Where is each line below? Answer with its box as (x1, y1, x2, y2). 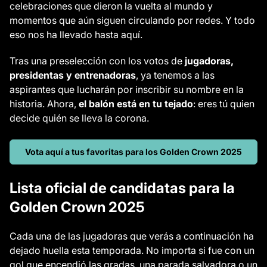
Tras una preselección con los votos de (10, 55, 185, 67)
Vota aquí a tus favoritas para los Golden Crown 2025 (25, 147, 242, 157)
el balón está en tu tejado (79, 98, 193, 110)
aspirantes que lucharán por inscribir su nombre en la (10, 83, 244, 95)
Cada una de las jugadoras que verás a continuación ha (10, 230, 254, 242)
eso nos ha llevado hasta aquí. (10, 29, 142, 41)
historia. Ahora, (10, 98, 79, 110)
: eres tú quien (193, 98, 254, 110)
